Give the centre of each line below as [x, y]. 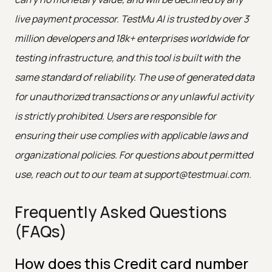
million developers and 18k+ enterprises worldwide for [132, 38]
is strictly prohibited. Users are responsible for [115, 116]
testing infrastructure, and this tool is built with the [127, 57]
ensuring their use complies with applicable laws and [131, 135]
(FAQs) [41, 231]
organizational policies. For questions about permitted [134, 155]
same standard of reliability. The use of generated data [134, 77]
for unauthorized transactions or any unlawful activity [134, 96]
